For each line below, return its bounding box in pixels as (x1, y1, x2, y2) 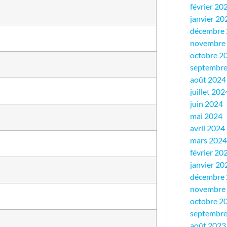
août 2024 (190, 74, 226, 85)
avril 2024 (190, 123, 225, 133)
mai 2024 (190, 111, 222, 121)
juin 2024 (190, 99, 223, 109)
